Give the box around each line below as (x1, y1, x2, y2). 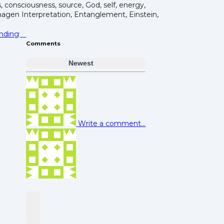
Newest (68, 59, 94, 67)
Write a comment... (76, 119, 146, 128)
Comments (26, 39, 61, 47)
